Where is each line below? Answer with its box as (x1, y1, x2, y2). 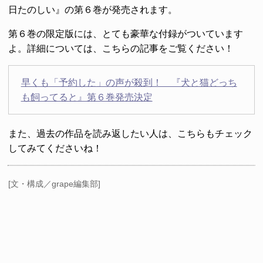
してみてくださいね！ (8, 143, 102, 154)
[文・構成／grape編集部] (8, 179, 100, 189)
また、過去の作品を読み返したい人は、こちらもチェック (8, 129, 252, 139)
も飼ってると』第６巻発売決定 (21, 92, 153, 103)
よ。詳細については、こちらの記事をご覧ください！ (8, 43, 234, 54)
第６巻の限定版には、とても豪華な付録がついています (8, 29, 243, 39)
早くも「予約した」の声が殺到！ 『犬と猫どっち (21, 77, 237, 88)
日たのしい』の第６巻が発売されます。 (8, 5, 177, 15)
